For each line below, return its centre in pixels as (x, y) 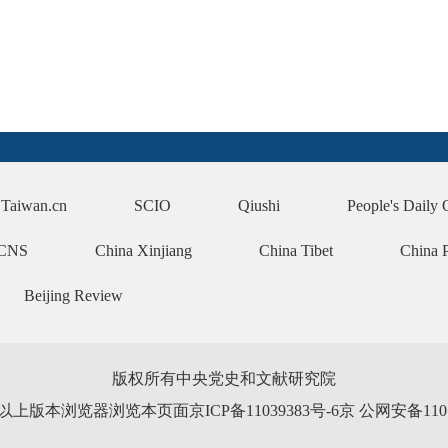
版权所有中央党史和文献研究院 (224, 378)
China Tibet (296, 250)
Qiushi (259, 205)
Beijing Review (73, 295)
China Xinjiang (143, 250)
